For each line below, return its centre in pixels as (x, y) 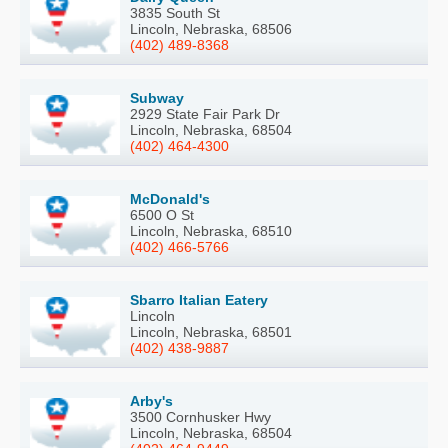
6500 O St (162, 214)
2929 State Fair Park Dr (205, 113)
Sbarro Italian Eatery (199, 299)
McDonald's (170, 198)
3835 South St (175, 12)
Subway (157, 97)
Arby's (151, 400)
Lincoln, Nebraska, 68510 (211, 230)
